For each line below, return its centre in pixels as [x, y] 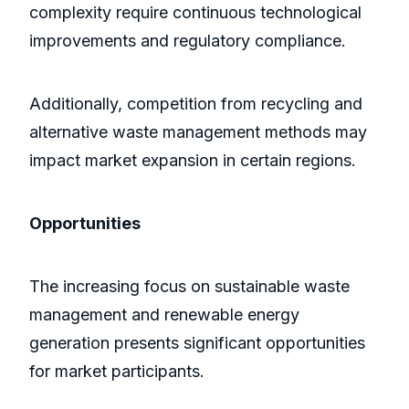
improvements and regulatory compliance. [188, 41]
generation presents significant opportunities [197, 343]
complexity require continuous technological [195, 13]
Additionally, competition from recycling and [196, 104]
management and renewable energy [164, 315]
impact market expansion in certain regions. [193, 161]
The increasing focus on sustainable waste [189, 287]
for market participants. [117, 372]
